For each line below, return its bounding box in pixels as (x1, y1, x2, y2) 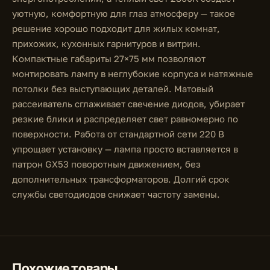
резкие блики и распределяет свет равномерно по (12, 113, 238, 124)
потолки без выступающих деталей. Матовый (12, 83, 213, 94)
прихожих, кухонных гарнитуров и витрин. (12, 38, 201, 49)
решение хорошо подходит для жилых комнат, (12, 23, 220, 34)
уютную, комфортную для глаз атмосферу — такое (12, 8, 235, 19)
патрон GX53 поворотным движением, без (12, 159, 201, 169)
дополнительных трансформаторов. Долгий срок (12, 174, 230, 184)
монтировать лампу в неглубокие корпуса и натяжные (12, 68, 253, 79)
